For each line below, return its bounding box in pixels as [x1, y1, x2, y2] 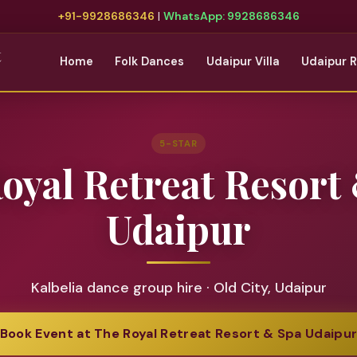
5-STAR [159, 137, 198, 149]
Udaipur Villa [206, 54, 280, 69]
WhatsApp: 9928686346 [163, 8, 300, 23]
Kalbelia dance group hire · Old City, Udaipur [30, 278, 327, 298]
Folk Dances [115, 54, 185, 69]
